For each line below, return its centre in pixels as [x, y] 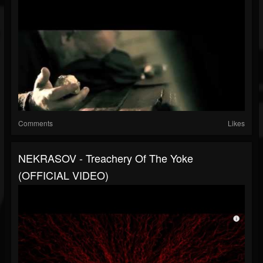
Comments [36, 123]
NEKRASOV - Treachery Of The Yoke [106, 158]
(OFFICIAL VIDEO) [63, 175]
